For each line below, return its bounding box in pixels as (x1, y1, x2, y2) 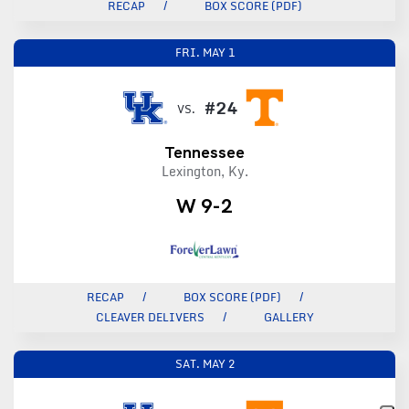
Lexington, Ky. (161, 160, 248, 182)
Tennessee (164, 141, 245, 163)
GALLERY (263, 308, 314, 326)
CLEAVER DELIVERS (95, 308, 204, 326)
